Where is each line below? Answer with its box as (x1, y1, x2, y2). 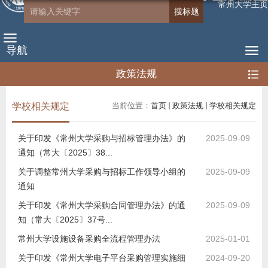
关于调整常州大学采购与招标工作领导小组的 (18, 167, 185, 176)
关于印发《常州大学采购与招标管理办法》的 (18, 133, 185, 143)
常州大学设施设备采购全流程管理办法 (18, 234, 160, 243)
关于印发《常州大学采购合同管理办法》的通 (18, 200, 185, 210)
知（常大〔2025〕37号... (18, 215, 112, 224)
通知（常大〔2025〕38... (18, 148, 112, 157)
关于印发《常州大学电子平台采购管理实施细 (18, 253, 185, 263)
